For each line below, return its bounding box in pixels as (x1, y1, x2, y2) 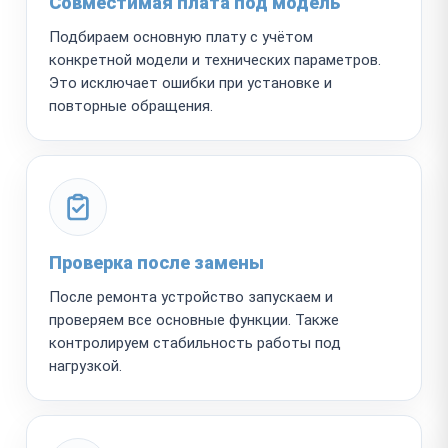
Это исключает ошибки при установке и (49, 73, 332, 92)
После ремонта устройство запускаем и (49, 287, 333, 306)
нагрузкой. (49, 356, 122, 375)
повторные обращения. (49, 96, 213, 115)
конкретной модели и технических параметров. (49, 50, 381, 69)
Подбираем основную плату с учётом (49, 27, 313, 46)
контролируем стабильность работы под (49, 333, 341, 352)
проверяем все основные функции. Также (49, 310, 339, 329)
